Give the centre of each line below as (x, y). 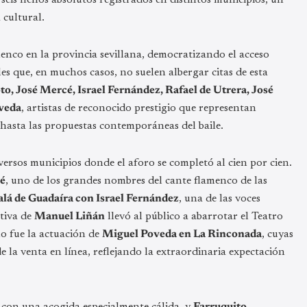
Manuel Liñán (70, 216)
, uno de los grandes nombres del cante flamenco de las (136, 181)
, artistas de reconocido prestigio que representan (139, 108)
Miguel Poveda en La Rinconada (182, 234)
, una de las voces (220, 198)
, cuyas (278, 234)
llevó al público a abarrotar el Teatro (194, 216)
